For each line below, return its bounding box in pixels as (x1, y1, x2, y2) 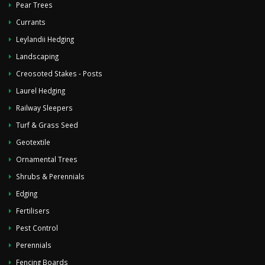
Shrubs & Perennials (16, 172, 85, 181)
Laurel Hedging (16, 86, 65, 95)
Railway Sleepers (16, 103, 73, 112)
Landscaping (16, 51, 59, 61)
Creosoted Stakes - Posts (16, 69, 102, 78)
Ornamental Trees (16, 154, 77, 164)
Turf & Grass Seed (16, 120, 78, 130)
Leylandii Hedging (16, 34, 74, 44)
